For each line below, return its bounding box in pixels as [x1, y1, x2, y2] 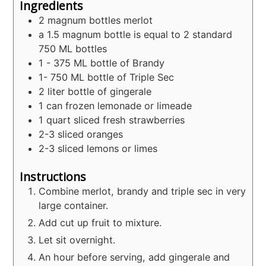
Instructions [20, 168, 87, 185]
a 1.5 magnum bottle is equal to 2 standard [39, 28, 233, 40]
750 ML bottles [39, 42, 107, 55]
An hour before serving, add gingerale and [39, 251, 230, 263]
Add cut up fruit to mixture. [39, 216, 162, 229]
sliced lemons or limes [58, 142, 158, 154]
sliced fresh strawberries [74, 113, 185, 126]
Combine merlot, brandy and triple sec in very [39, 185, 246, 197]
